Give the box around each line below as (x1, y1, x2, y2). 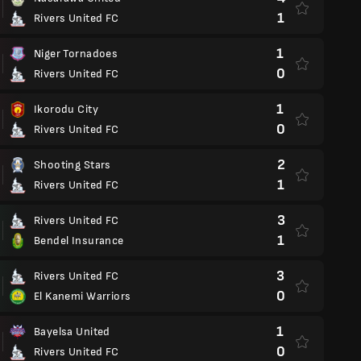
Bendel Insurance (34, 234, 124, 247)
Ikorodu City (34, 102, 98, 116)
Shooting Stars (34, 158, 111, 172)
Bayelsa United (34, 325, 110, 338)
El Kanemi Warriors (34, 289, 131, 303)
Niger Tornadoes (34, 47, 118, 60)
